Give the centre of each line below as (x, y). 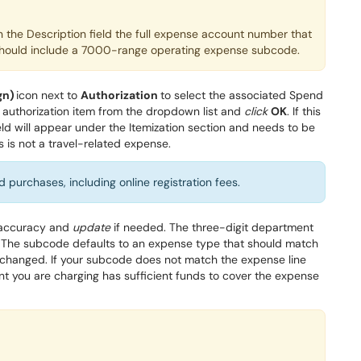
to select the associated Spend (242, 95)
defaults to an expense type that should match (194, 244)
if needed (139, 228)
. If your (66, 260)
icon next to (48, 95)
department (281, 228)
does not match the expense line (219, 260)
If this (305, 112)
